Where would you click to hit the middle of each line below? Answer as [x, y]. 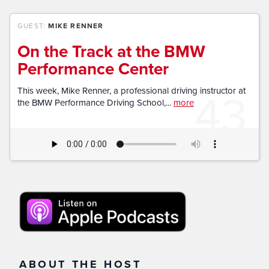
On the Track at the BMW [111, 51]
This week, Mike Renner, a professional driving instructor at [131, 90]
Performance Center [93, 68]
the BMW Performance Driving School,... [95, 102]
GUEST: [33, 26]
